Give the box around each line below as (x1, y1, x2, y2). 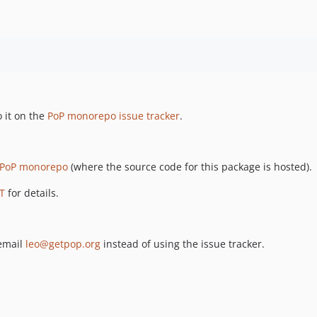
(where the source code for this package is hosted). (68, 159, 312, 173)
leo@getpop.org (25, 236, 100, 250)
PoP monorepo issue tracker (47, 108, 180, 122)
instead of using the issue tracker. (100, 236, 265, 250)
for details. (5, 185, 59, 200)
